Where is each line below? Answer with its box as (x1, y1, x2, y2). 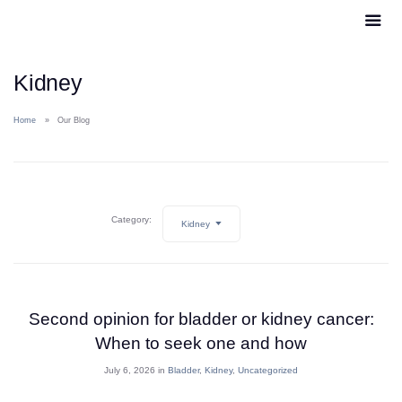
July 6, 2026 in (104, 365, 168, 376)
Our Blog (57, 115, 91, 125)
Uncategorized (238, 365, 298, 376)
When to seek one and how (95, 334, 307, 354)
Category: (110, 214, 152, 224)
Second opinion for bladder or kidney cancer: (28, 310, 374, 329)
